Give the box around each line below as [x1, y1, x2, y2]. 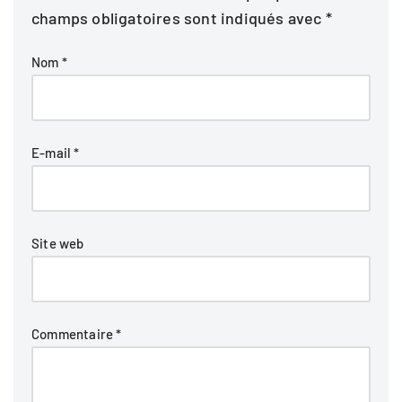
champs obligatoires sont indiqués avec [31, 8, 326, 28]
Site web [31, 235, 84, 251]
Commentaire [31, 326, 117, 342]
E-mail [31, 144, 74, 161]
